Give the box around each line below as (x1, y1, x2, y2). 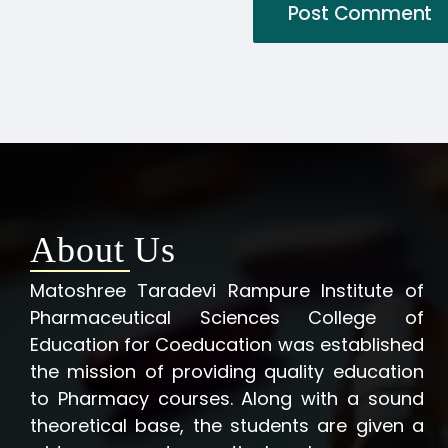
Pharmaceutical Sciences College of (29, 304, 424, 330)
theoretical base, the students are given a (29, 412, 424, 438)
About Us (29, 229, 177, 270)
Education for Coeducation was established (29, 331, 424, 357)
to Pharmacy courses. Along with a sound (29, 385, 424, 411)
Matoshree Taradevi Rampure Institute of (29, 277, 424, 303)
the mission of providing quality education (29, 358, 424, 384)
